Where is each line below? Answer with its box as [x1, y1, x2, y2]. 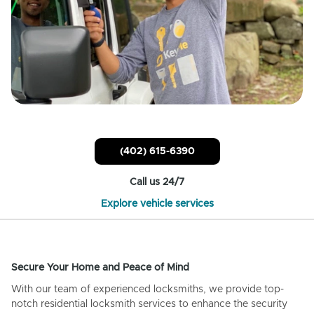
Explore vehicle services [100, 198, 214, 209]
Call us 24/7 [130, 177, 184, 187]
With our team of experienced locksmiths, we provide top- [11, 284, 284, 294]
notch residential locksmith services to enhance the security [11, 299, 287, 309]
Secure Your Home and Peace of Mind [11, 262, 189, 273]
